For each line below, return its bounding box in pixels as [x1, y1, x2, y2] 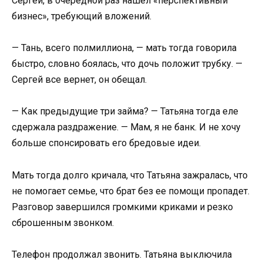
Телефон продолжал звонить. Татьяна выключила [12, 248, 232, 260]
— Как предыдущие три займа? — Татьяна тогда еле [12, 106, 238, 117]
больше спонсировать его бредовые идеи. [12, 137, 201, 149]
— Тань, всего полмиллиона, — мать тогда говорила [12, 42, 237, 54]
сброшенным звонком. [12, 217, 114, 228]
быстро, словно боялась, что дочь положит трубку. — [12, 58, 242, 70]
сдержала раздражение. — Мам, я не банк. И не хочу [12, 122, 241, 133]
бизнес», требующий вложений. [12, 11, 151, 22]
